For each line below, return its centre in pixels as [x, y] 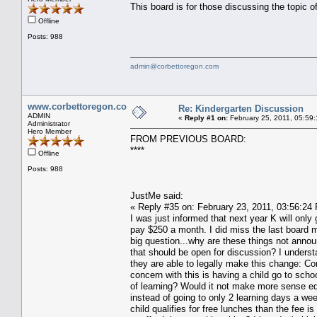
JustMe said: [157, 195]
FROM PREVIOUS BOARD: [188, 139]
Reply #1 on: [206, 117]
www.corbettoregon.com [81, 106]
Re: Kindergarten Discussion [241, 108]
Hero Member [50, 131]
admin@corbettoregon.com [174, 66]
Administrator [49, 123]
